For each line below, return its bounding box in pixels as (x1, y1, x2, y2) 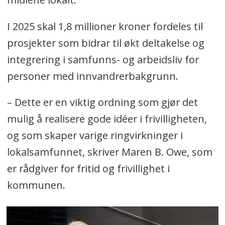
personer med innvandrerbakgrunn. (7, 69, 178, 83)
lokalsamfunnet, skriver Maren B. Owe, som (7, 145, 212, 159)
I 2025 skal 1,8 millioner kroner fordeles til (7, 19, 203, 33)
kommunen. (7, 178, 65, 192)
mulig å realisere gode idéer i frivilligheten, (7, 112, 207, 126)
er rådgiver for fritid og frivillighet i (7, 162, 170, 176)
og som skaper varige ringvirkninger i (7, 129, 183, 143)
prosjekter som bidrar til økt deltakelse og (7, 36, 204, 50)
